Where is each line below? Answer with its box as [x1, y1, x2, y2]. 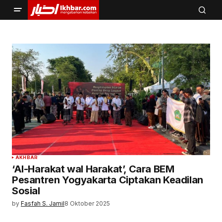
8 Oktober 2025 [64, 200, 110, 207]
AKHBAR [15, 155, 38, 160]
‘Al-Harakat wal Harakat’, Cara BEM [12, 163, 174, 175]
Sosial [12, 185, 40, 197]
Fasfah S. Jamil [21, 200, 64, 207]
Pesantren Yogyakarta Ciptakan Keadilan [12, 174, 203, 186]
